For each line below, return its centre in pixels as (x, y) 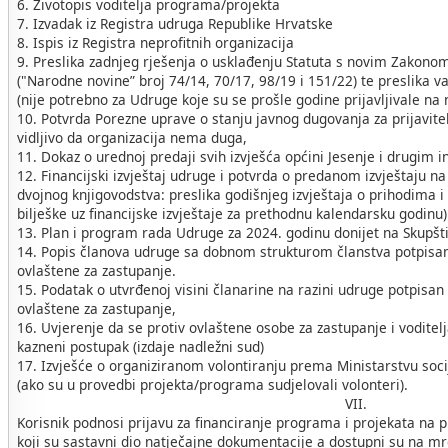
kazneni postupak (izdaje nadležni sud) (140, 347)
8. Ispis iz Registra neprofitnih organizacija (155, 43)
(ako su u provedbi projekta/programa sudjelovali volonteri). (212, 385)
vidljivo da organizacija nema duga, (132, 138)
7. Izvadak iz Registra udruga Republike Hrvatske (175, 24)
